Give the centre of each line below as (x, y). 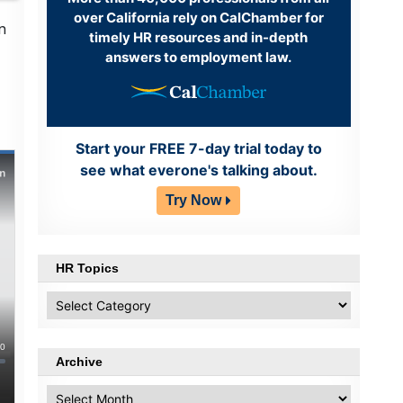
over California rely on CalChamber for (198, 17)
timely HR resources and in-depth (199, 37)
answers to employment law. (199, 57)
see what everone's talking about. (198, 170)
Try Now (194, 201)
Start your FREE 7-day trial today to (198, 149)
